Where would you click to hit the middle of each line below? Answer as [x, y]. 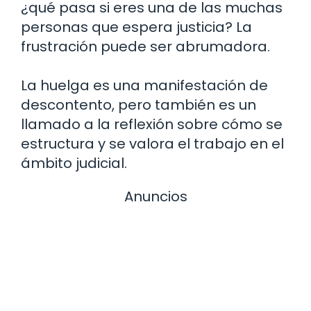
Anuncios [155, 197]
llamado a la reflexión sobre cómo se [152, 125]
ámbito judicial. [74, 163]
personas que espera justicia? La [136, 27]
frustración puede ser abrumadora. [145, 47]
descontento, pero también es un [138, 105]
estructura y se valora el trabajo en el [152, 144]
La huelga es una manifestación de [144, 86]
